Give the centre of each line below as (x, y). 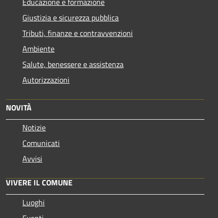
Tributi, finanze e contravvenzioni (78, 33)
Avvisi (32, 158)
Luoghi (34, 202)
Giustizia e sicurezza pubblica (71, 17)
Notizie (34, 127)
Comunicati (41, 143)
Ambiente (38, 48)
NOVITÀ (19, 107)
